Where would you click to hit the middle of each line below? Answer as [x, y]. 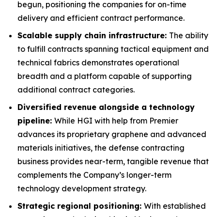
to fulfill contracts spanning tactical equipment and [113, 49]
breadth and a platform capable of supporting [105, 76]
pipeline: [36, 121]
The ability [189, 35]
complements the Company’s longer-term [94, 175]
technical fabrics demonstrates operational [98, 62]
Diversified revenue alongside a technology [106, 107]
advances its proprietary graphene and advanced [112, 134]
